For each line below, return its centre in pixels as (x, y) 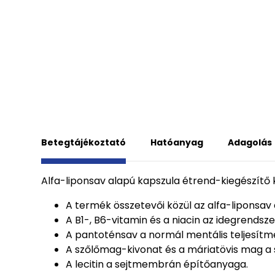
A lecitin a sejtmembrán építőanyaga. (157, 264)
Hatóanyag (177, 142)
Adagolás (250, 142)
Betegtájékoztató (83, 142)
